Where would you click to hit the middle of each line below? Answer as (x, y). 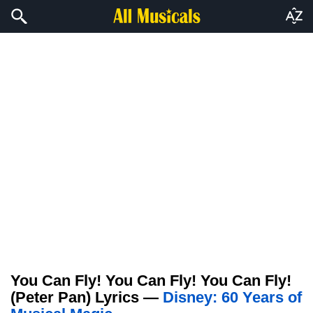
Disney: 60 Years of (232, 297)
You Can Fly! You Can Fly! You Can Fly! (151, 281)
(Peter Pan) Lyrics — (87, 297)
